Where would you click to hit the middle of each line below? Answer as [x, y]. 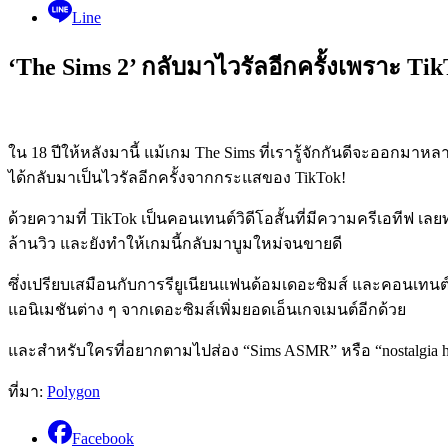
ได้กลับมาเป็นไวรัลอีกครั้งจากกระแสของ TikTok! [177, 177]
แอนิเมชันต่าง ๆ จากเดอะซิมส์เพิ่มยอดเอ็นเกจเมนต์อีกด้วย [207, 309]
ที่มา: [27, 391]
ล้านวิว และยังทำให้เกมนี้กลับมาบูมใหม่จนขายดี [175, 243]
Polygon [73, 391]
